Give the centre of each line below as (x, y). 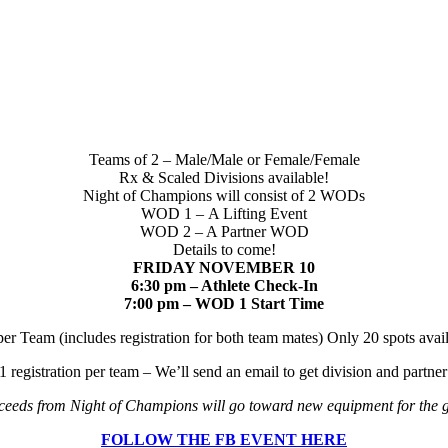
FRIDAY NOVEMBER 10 (224, 267)
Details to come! (224, 249)
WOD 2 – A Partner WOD (224, 231)
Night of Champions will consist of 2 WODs (224, 195)
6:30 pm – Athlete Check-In (224, 285)
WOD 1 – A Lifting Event (224, 213)
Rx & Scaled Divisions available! (224, 177)
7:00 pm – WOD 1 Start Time (224, 303)
